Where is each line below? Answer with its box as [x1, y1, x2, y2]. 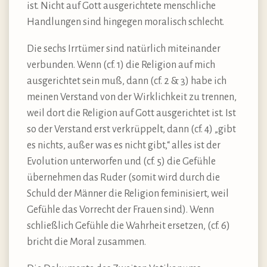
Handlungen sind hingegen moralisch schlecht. [27, 16, 224, 27]
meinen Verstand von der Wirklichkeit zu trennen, [27, 91, 237, 103]
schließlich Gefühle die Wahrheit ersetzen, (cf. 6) [27, 220, 230, 231]
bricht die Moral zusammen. [27, 236, 146, 247]
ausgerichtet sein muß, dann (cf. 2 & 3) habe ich [27, 75, 226, 86]
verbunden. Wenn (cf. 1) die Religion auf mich [27, 59, 215, 70]
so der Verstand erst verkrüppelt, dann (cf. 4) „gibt [27, 123, 236, 135]
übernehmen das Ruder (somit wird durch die [27, 172, 220, 183]
